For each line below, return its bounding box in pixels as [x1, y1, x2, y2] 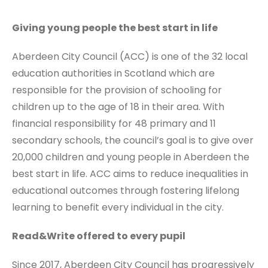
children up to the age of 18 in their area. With [12, 99, 224, 114]
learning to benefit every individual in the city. [12, 200, 224, 214]
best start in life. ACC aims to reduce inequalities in [12, 166, 248, 181]
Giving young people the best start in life [12, 20, 218, 35]
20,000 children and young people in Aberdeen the [12, 150, 249, 164]
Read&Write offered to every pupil [12, 229, 185, 243]
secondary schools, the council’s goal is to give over [12, 133, 254, 147]
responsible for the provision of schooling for [12, 83, 222, 97]
